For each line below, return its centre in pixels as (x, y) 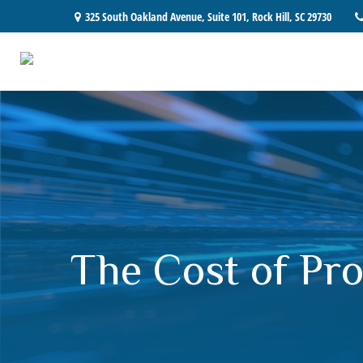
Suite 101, (228, 16)
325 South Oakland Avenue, (146, 16)
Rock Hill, (272, 16)
